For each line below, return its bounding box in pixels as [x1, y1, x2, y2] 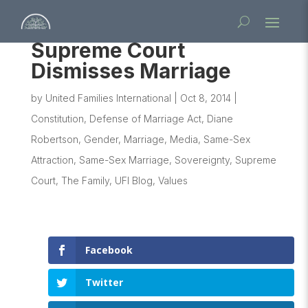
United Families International [45, 92, 171, 104]
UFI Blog [114, 175, 153, 186]
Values [157, 175, 188, 186]
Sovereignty [174, 154, 230, 166]
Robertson [30, 133, 78, 145]
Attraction [30, 154, 74, 166]
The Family [60, 175, 109, 186]
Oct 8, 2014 [179, 92, 231, 104]
